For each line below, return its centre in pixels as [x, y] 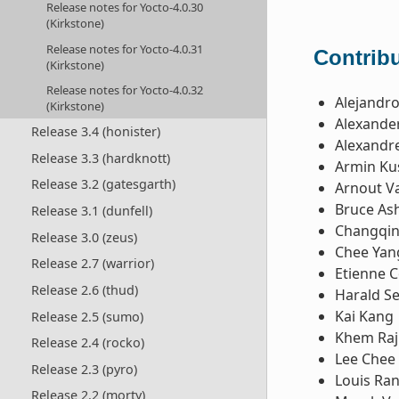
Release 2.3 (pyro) [84, 369]
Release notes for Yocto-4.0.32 [125, 90]
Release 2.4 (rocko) [87, 343]
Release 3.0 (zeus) [84, 237]
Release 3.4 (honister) [95, 132]
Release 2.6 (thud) [84, 289]
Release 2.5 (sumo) [87, 316]
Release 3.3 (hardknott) [100, 158]
